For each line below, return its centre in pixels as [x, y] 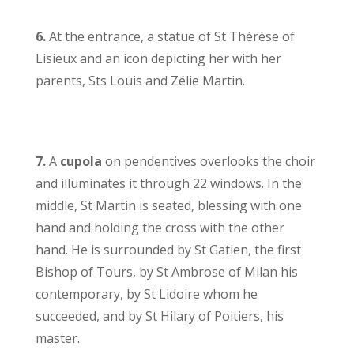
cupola [81, 162]
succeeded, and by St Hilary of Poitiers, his [159, 316]
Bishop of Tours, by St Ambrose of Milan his [166, 272]
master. [59, 339]
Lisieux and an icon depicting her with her [158, 59]
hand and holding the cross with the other [160, 228]
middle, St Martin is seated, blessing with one [168, 206]
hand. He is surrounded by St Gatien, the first [168, 250]
